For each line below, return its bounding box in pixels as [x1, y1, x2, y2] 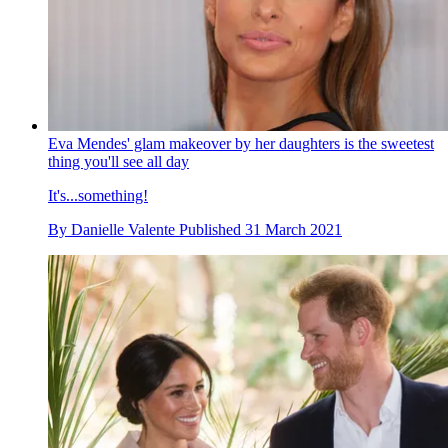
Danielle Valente [71, 220, 175, 238]
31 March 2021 [245, 220, 342, 238]
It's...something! [48, 186, 148, 204]
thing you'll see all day [48, 152, 189, 170]
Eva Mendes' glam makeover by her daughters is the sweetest [48, 134, 434, 152]
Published [179, 220, 245, 238]
